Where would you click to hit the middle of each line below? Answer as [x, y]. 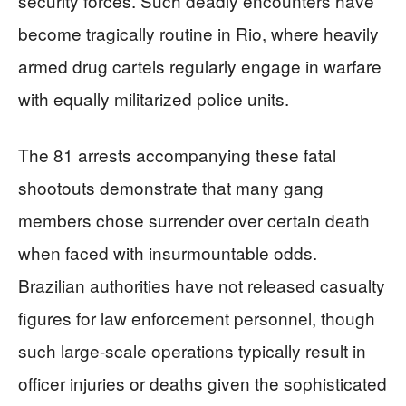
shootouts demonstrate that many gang [171, 187]
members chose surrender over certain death [194, 219]
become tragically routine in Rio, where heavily [198, 33]
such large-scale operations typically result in [192, 350]
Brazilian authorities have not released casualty [202, 285]
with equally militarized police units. [154, 98]
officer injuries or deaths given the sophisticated [203, 382]
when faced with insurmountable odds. [168, 252]
